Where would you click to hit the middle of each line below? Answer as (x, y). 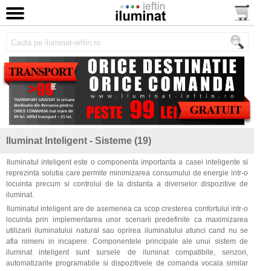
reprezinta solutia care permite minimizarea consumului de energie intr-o (127, 173)
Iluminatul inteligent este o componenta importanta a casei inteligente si (127, 162)
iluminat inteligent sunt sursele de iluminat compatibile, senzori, (127, 253)
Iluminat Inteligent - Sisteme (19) (79, 141)
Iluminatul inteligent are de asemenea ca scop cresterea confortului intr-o (127, 209)
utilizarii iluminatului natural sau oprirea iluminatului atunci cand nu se (127, 231)
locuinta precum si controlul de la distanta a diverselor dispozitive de (127, 184)
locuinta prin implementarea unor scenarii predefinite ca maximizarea (127, 220)
